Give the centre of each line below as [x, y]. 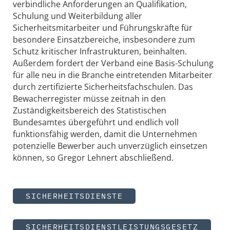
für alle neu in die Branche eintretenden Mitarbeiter [113, 75]
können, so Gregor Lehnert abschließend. [93, 157]
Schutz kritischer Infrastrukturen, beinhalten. [100, 51]
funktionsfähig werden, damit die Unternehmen [105, 134]
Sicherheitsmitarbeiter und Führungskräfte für [103, 27]
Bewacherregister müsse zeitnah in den [89, 98]
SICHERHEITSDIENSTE [74, 196]
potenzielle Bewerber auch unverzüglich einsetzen [110, 146]
